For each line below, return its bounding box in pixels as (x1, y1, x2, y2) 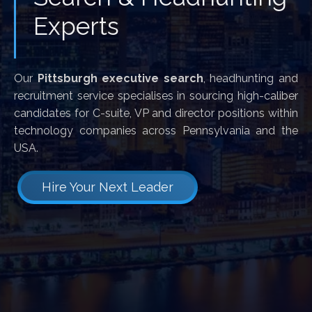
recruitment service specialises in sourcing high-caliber (14, 88, 298, 102)
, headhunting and (203, 71, 299, 85)
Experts (33, 11, 119, 40)
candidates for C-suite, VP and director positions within (14, 106, 298, 120)
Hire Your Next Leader (42, 180, 173, 195)
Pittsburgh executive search (37, 71, 203, 85)
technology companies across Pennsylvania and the (14, 123, 298, 137)
